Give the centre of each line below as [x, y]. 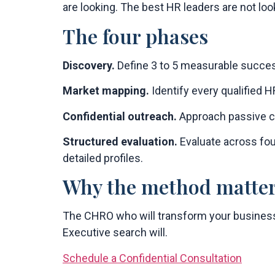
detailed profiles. [103, 158]
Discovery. [89, 65]
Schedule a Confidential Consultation [152, 258]
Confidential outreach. [120, 116]
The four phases [135, 36]
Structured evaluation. [120, 141]
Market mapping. [106, 91]
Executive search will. [115, 233]
